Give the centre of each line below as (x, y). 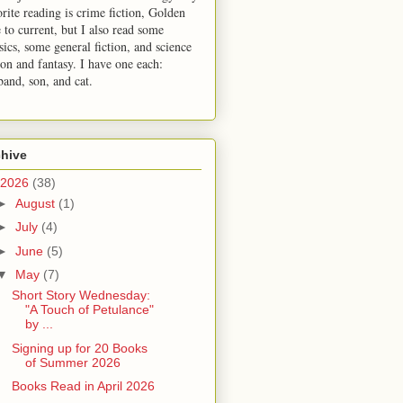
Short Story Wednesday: (81, 296)
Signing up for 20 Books (79, 348)
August (36, 203)
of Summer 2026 (72, 362)
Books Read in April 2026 (83, 386)
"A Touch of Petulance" (89, 310)
